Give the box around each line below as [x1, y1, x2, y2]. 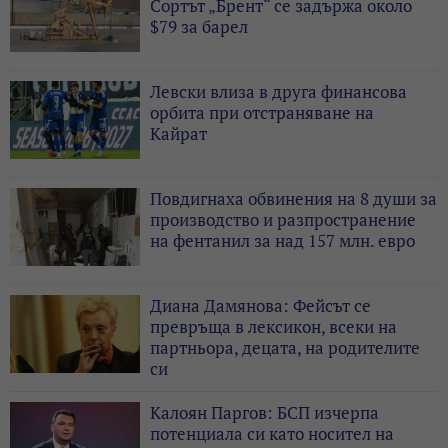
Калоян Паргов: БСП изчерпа [150, 400, 379, 424]
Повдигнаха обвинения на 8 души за [150, 186, 437, 210]
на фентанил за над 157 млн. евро [150, 228, 415, 252]
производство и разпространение [150, 207, 416, 231]
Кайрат [150, 121, 207, 145]
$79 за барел [150, 14, 248, 38]
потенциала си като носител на [150, 421, 394, 445]
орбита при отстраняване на [150, 100, 374, 124]
